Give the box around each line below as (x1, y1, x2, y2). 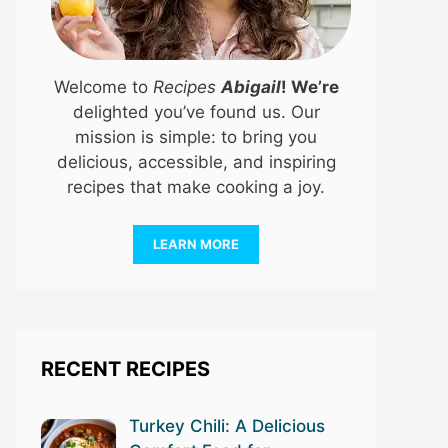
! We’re (280, 76, 339, 97)
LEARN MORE (153, 236, 239, 253)
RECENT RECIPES (41, 357, 210, 382)
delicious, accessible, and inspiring (56, 151, 336, 172)
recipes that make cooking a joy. (67, 176, 325, 197)
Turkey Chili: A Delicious (128, 416, 325, 437)
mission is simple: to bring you (75, 126, 317, 147)
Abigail (220, 76, 281, 97)
